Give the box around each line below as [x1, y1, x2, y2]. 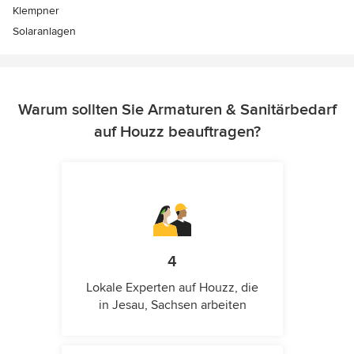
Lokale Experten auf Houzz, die [86, 280, 258, 296]
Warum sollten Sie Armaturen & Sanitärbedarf [17, 100, 337, 119]
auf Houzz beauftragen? [93, 122, 261, 141]
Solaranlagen [13, 24, 76, 38]
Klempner [13, 4, 59, 17]
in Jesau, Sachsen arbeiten [98, 297, 247, 313]
